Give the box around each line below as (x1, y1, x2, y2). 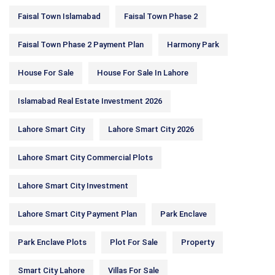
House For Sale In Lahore (97, 68, 188, 77)
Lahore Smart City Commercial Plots (18, 153, 153, 162)
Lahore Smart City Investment (18, 181, 128, 190)
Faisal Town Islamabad (18, 12, 101, 21)
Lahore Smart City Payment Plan (18, 209, 137, 219)
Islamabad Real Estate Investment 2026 (18, 96, 162, 106)
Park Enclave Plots (18, 238, 87, 247)
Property (181, 238, 214, 247)
